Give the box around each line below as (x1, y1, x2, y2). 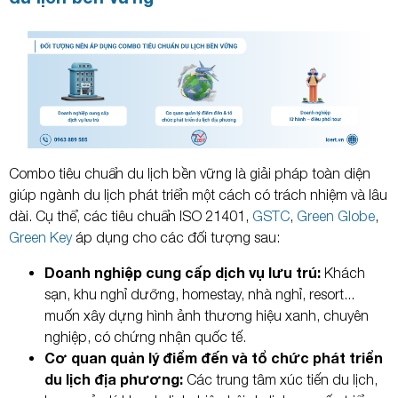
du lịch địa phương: (44, 370, 183, 387)
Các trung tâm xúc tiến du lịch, (183, 370, 378, 387)
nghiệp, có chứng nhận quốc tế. (44, 328, 246, 345)
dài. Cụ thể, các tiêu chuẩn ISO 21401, (9, 207, 252, 224)
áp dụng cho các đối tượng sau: (72, 228, 280, 245)
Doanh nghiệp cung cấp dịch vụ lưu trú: (44, 263, 324, 281)
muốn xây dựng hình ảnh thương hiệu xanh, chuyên (44, 306, 369, 323)
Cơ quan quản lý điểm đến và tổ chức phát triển (44, 348, 383, 366)
